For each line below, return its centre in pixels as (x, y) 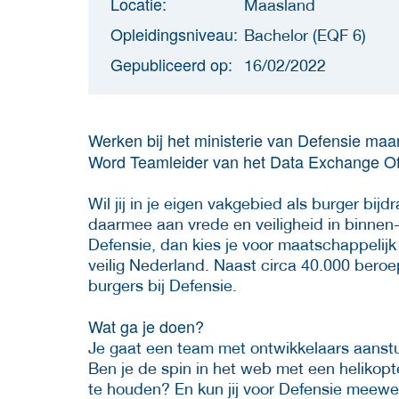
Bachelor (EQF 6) (305, 35)
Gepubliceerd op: (171, 64)
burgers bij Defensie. (163, 285)
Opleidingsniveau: (174, 33)
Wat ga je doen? (146, 326)
